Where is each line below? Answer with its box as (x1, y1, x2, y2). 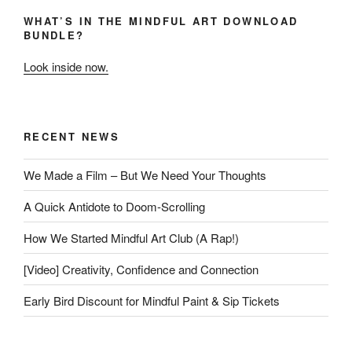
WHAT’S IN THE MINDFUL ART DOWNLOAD (24, 13, 299, 28)
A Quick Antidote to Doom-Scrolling (24, 197, 205, 214)
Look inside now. (24, 58, 108, 75)
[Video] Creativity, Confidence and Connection (24, 260, 258, 277)
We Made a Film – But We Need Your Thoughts (24, 166, 266, 183)
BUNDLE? (24, 27, 85, 42)
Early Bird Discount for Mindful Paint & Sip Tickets (24, 291, 280, 309)
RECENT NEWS (24, 128, 119, 144)
